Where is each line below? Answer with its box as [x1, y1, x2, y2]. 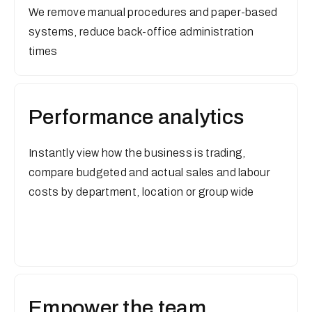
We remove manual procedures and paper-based [29, 6, 278, 18]
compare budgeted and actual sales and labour [29, 166, 271, 178]
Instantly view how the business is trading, [29, 147, 246, 159]
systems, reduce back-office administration [29, 26, 254, 38]
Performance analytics [29, 106, 244, 128]
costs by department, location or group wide [29, 186, 254, 198]
